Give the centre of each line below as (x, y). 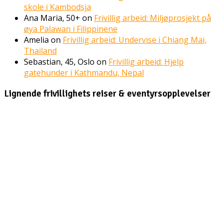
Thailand (40, 51)
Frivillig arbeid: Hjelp (146, 61)
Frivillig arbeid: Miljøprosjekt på (153, 18)
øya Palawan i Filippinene (71, 29)
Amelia (36, 40)
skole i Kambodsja (57, 7)
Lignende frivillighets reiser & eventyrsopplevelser (107, 93)
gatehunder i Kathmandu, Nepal (84, 72)
